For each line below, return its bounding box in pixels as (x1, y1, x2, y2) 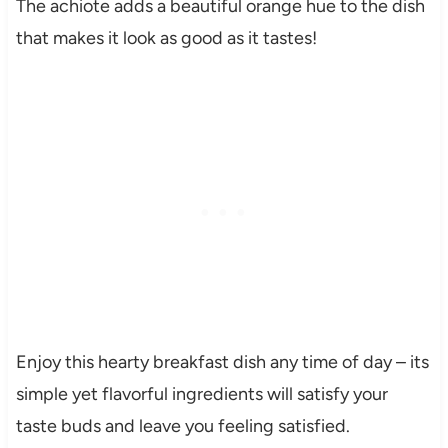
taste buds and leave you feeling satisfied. (15, 415, 350, 438)
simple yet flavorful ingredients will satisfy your (15, 383, 388, 406)
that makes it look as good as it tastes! (15, 27, 317, 50)
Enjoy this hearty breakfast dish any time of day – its (15, 351, 429, 374)
